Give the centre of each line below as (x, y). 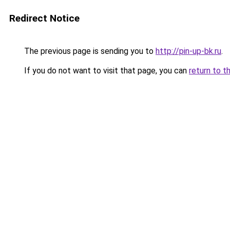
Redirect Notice (44, 18)
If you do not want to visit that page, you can (106, 71)
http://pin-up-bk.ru (188, 51)
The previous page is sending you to (89, 51)
